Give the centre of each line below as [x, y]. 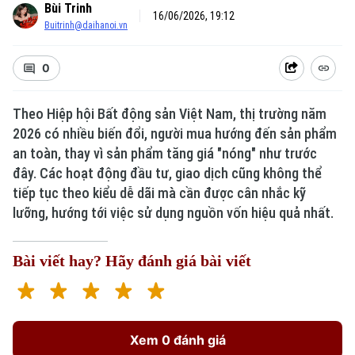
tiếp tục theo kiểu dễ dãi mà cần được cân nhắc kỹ [159, 193]
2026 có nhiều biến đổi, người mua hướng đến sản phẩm [175, 134]
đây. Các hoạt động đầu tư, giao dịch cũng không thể [167, 173]
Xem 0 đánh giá [177, 340]
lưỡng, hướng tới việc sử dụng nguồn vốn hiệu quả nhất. [173, 213]
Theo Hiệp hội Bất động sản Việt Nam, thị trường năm [170, 114]
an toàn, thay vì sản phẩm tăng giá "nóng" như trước [165, 153]
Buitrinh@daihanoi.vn [86, 25]
